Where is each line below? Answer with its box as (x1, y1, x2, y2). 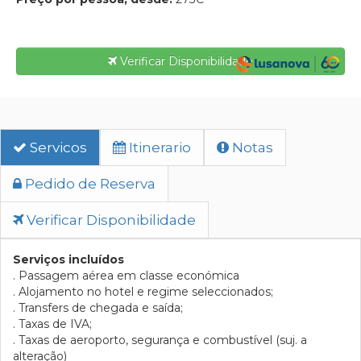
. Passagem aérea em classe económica (13, 268, 239, 283)
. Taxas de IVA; (13, 317, 92, 331)
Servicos (27, 139, 87, 156)
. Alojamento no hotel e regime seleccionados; (13, 284, 273, 299)
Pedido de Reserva (22, 176, 156, 192)
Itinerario (126, 139, 191, 156)
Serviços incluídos (13, 252, 124, 267)
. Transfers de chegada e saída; (13, 301, 183, 315)
